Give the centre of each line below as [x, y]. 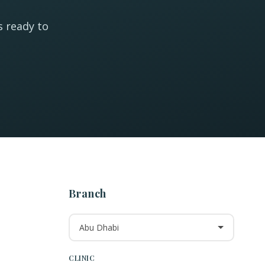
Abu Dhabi [99, 227]
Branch [88, 194]
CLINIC [82, 258]
